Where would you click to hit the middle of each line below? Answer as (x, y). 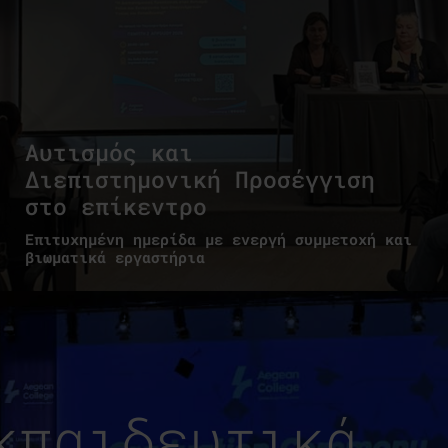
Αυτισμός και (109, 151)
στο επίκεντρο (116, 205)
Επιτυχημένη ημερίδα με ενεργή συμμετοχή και (218, 238)
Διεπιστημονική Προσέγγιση (200, 178)
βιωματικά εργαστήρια (115, 256)
